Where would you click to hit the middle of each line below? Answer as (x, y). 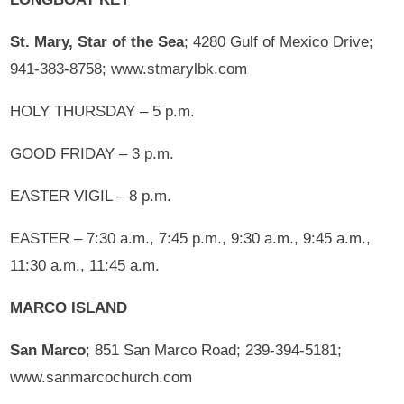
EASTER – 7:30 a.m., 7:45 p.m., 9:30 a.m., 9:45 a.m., (191, 238)
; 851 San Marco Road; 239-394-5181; (214, 350)
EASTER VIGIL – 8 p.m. (91, 196)
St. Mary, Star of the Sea (97, 41)
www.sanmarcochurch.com (101, 377)
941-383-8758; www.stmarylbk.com (129, 69)
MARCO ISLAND (69, 308)
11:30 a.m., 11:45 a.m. (85, 265)
